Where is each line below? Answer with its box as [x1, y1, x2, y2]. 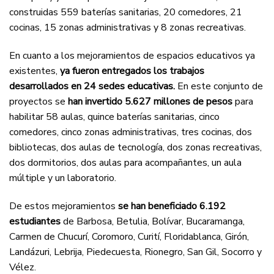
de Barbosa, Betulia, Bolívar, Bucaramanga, [61, 214, 245, 228]
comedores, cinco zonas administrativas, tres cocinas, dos [9, 125, 252, 139]
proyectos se [9, 95, 68, 109]
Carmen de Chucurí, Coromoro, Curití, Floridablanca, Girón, [9, 229, 249, 243]
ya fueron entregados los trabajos [60, 64, 204, 78]
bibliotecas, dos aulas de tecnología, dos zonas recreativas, [9, 141, 262, 155]
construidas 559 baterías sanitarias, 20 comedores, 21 [9, 6, 242, 20]
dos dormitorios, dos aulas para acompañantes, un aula [9, 156, 242, 170]
